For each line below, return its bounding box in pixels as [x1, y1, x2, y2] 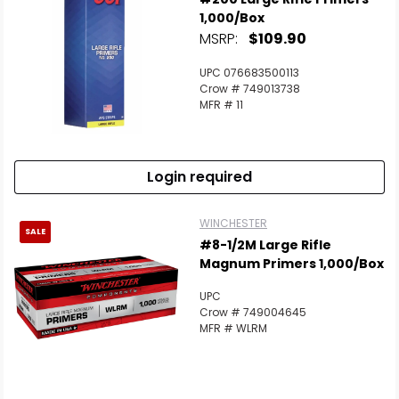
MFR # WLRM [199, 321, 267, 336]
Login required [147, 167, 252, 187]
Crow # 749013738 [199, 81, 300, 96]
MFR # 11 [199, 97, 243, 112]
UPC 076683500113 [199, 65, 299, 80]
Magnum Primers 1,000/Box [199, 255, 384, 273]
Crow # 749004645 [199, 305, 306, 320]
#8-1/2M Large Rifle [199, 236, 331, 254]
